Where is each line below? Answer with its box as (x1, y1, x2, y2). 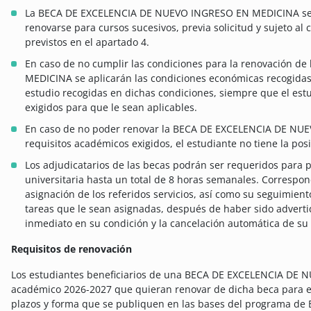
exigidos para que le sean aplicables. (25, 100, 197, 114)
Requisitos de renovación (11, 242, 132, 255)
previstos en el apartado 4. (25, 35, 149, 49)
